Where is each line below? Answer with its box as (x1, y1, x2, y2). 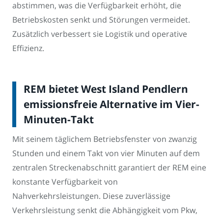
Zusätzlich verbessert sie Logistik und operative (12, 28, 187, 40)
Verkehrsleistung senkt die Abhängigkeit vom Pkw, (12, 205, 197, 216)
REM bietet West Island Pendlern (24, 82, 188, 96)
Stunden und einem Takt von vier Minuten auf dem (12, 148, 200, 159)
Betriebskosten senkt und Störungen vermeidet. (12, 14, 190, 26)
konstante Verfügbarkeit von (12, 176, 118, 188)
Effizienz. (12, 43, 44, 54)
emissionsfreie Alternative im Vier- (24, 97, 199, 111)
